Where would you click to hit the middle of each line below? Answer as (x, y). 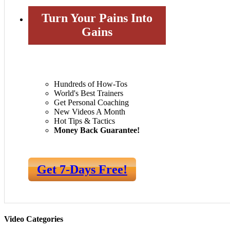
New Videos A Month (90, 112)
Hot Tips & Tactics (84, 121)
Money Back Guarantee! (97, 130)
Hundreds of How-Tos (91, 84)
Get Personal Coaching (91, 103)
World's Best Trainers (89, 93)
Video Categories (34, 219)
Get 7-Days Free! (82, 169)
